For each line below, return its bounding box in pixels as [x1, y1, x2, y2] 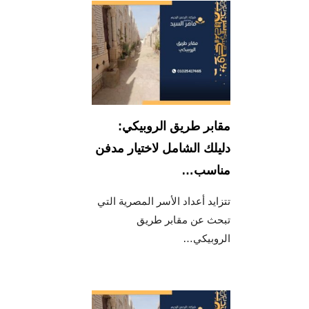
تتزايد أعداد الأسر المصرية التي [97, 195, 231, 207]
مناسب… [181, 163, 231, 177]
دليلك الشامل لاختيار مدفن [95, 141, 231, 155]
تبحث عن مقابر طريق [137, 213, 231, 226]
